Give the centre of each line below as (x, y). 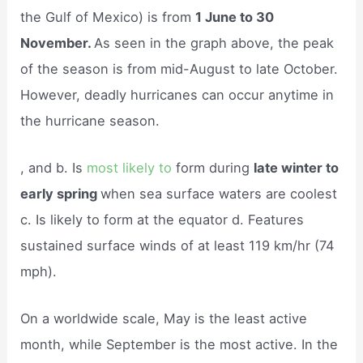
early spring (61, 193)
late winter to (297, 167)
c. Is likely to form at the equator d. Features (162, 219)
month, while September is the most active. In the (179, 345)
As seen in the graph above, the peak (214, 43)
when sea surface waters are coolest (219, 193)
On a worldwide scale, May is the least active (164, 319)
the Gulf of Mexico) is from (108, 17)
